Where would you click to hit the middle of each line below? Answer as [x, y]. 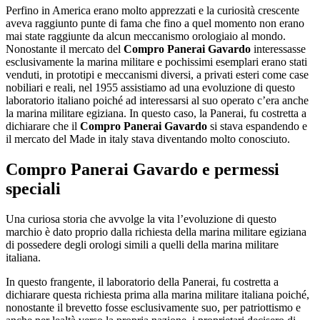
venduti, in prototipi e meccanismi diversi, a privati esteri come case [157, 75]
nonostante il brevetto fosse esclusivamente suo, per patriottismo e [153, 308]
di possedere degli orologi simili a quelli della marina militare [142, 245]
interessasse [278, 49]
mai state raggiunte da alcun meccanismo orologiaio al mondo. [146, 36]
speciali [33, 189]
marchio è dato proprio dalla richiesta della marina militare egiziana [156, 232]
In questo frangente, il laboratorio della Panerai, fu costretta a [142, 282]
